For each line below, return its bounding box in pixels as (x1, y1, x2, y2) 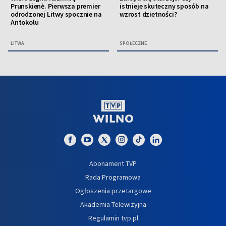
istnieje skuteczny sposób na (120, 1, 209, 11)
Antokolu (11, 17, 39, 27)
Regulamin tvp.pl (88, 213, 138, 222)
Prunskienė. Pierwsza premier (11, 1, 100, 11)
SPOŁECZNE (120, 39, 147, 46)
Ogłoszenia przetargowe (75, 186, 151, 195)
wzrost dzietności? (120, 9, 177, 19)
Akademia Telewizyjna (80, 199, 146, 209)
